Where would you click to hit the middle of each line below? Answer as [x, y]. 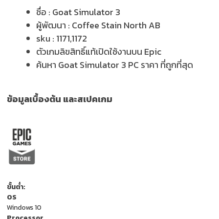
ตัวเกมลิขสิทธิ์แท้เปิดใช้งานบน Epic [99, 52]
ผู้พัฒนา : [54, 25]
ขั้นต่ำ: [16, 187]
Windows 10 [24, 208]
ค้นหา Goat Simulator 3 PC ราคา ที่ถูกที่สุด [115, 65]
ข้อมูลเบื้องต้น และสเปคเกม [60, 99]
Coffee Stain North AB [116, 25]
